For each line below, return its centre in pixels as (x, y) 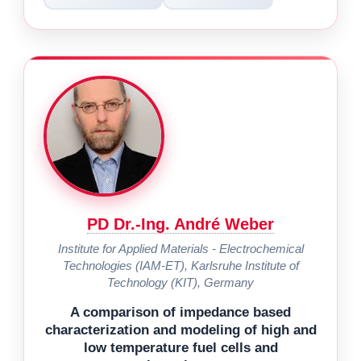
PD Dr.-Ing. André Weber (180, 224)
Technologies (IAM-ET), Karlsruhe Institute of (180, 265)
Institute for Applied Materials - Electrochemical (180, 248)
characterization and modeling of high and (180, 330)
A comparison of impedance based (180, 312)
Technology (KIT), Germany (180, 282)
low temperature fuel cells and (180, 347)
